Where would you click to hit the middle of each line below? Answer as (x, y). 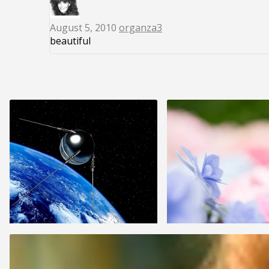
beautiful (70, 41)
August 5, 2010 (84, 28)
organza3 (141, 28)
